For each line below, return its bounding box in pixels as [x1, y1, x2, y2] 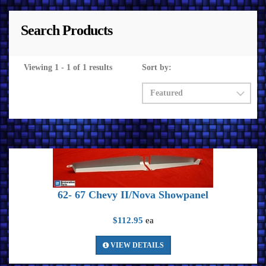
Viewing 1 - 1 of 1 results [24, 63, 112, 72]
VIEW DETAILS [108, 241, 164, 249]
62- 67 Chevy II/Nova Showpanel [58, 189, 208, 201]
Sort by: [142, 63, 172, 72]
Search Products [21, 23, 112, 38]
